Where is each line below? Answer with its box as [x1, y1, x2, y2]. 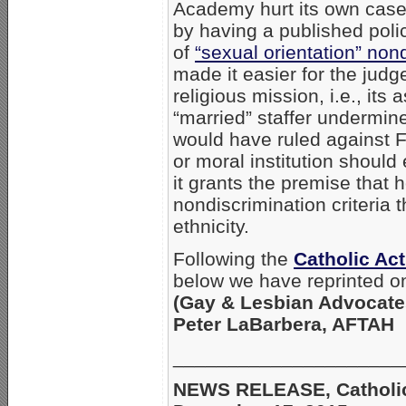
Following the [173, 248, 294, 270]
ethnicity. [173, 216, 249, 237]
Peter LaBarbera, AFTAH [173, 314, 394, 335]
